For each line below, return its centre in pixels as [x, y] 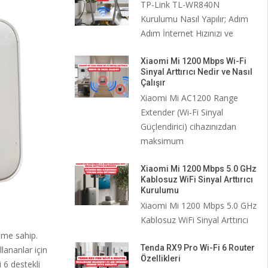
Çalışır [153, 83]
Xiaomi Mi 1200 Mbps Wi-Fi [193, 61]
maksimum [162, 141]
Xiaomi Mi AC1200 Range [189, 98]
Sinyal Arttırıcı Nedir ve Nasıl [196, 72]
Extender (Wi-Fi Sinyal [182, 112]
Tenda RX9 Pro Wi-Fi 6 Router [197, 248]
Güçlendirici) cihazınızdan [188, 127]
